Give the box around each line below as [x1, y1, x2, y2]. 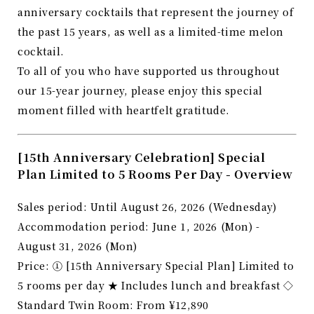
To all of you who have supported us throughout [18, 64, 280, 78]
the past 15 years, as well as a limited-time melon [18, 25, 284, 39]
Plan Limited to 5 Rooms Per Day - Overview [18, 166, 293, 183]
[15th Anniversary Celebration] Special [18, 149, 266, 166]
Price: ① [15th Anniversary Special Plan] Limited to [18, 259, 294, 273]
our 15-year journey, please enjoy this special [18, 83, 263, 98]
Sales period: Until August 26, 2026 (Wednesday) [18, 200, 277, 214]
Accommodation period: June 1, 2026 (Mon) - [18, 219, 260, 234]
